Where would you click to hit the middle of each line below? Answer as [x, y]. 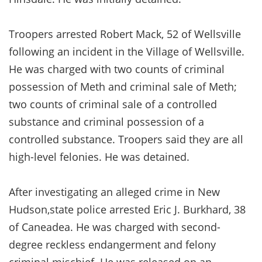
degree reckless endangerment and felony [112, 244]
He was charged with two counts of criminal [117, 69]
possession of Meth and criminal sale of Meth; [123, 86]
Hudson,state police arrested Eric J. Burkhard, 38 [127, 209]
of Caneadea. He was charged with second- [115, 227]
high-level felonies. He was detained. [99, 156]
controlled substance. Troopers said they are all [126, 139]
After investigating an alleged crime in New [114, 192]
